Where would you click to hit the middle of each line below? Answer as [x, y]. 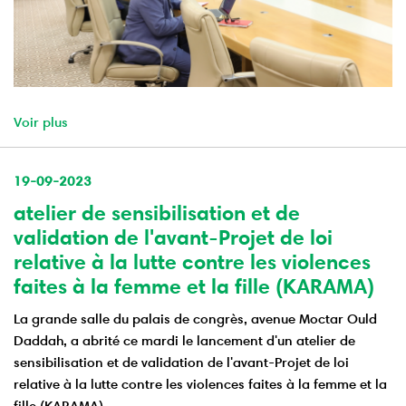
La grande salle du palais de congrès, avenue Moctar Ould [195, 318]
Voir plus [41, 121]
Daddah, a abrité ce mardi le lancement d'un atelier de [184, 340]
